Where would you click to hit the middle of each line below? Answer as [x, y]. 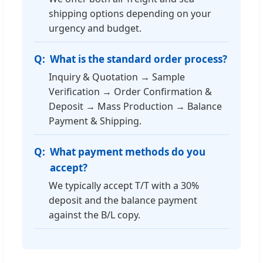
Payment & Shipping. [95, 121]
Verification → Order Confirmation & [130, 91]
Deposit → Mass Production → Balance [135, 106]
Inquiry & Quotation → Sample [117, 77]
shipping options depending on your [130, 13]
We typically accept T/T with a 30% [124, 185]
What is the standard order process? [139, 59]
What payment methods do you [128, 151]
